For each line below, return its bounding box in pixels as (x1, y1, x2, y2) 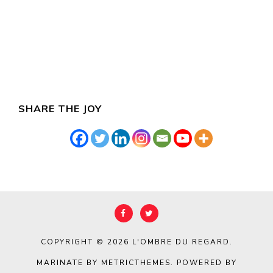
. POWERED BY (170, 257, 237, 268)
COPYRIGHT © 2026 (40, 236, 132, 247)
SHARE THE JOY (18, 102, 102, 115)
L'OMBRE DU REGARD (132, 236, 230, 247)
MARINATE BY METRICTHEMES (36, 257, 171, 268)
